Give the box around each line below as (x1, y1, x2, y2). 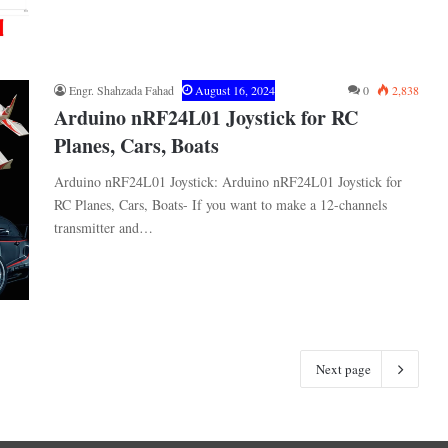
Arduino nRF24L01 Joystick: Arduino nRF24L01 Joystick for (54, 172, 402, 192)
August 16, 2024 (195, 82, 275, 99)
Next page (316, 359, 371, 378)
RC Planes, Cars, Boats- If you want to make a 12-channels (54, 195, 387, 215)
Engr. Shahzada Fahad (69, 82, 174, 99)
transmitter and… (54, 218, 153, 238)
